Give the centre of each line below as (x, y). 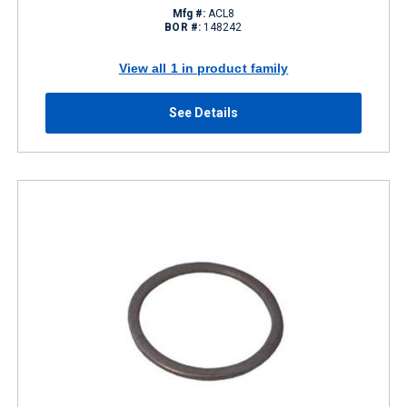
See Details (203, 113)
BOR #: (183, 27)
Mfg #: (189, 14)
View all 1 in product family (203, 68)
